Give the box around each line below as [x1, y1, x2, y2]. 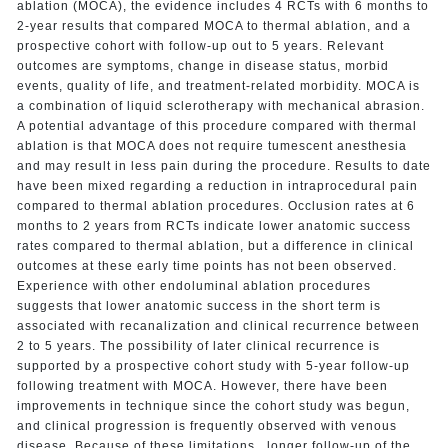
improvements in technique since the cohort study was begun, [16, 398, 410, 413]
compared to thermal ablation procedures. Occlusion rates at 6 [16, 198, 415, 213]
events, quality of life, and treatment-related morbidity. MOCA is [16, 78, 420, 93]
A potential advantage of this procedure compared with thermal [16, 118, 417, 133]
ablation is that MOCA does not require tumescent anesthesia [16, 138, 407, 153]
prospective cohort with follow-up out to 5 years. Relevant [16, 38, 384, 53]
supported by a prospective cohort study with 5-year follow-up [16, 358, 410, 373]
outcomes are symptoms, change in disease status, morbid [16, 58, 389, 73]
